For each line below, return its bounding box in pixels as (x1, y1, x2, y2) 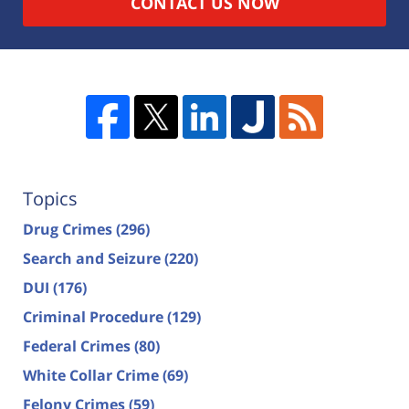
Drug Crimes (23, 219, 116, 240)
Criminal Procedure (23, 307, 167, 328)
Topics (23, 186, 78, 212)
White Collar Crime (23, 365, 163, 386)
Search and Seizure (23, 248, 164, 269)
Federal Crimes (23, 336, 134, 357)
